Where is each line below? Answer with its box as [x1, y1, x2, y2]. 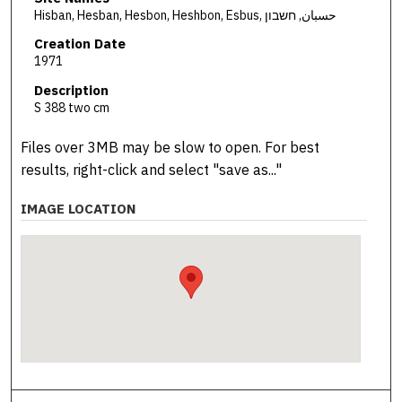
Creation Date [33, 35, 126, 53]
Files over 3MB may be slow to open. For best [21, 137, 320, 156]
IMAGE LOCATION [21, 199, 136, 217]
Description [33, 82, 109, 99]
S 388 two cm [33, 100, 109, 116]
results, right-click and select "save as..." [21, 160, 283, 179]
